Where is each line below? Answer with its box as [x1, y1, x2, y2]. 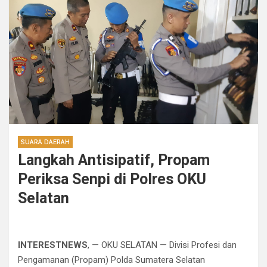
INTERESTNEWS [18, 240, 88, 251]
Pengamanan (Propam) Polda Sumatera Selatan [18, 254, 205, 266]
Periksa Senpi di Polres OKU [18, 170, 206, 188]
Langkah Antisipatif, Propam [18, 151, 210, 169]
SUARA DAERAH [21, 138, 70, 147]
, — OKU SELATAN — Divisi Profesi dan [88, 240, 237, 251]
